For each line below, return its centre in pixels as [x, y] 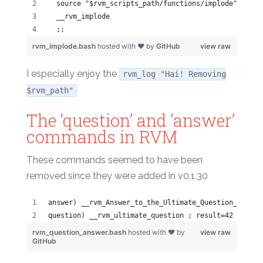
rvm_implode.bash [65, 46]
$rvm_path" [50, 91]
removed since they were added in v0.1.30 [117, 176]
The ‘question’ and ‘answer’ [130, 121]
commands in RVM [102, 137]
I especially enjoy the [73, 74]
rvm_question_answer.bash [80, 232]
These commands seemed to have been [114, 160]
